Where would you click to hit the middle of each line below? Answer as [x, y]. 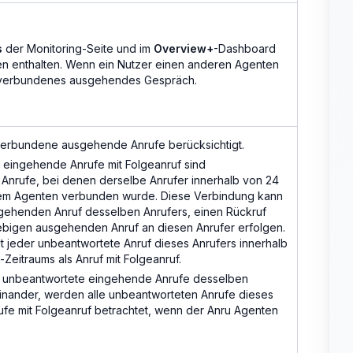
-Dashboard [245, 49]
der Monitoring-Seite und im [78, 49]
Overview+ [184, 49]
